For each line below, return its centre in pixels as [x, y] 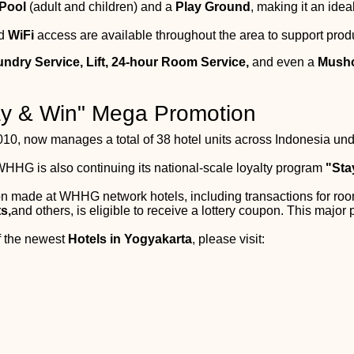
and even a [283, 62]
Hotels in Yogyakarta [130, 239]
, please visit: [228, 239]
